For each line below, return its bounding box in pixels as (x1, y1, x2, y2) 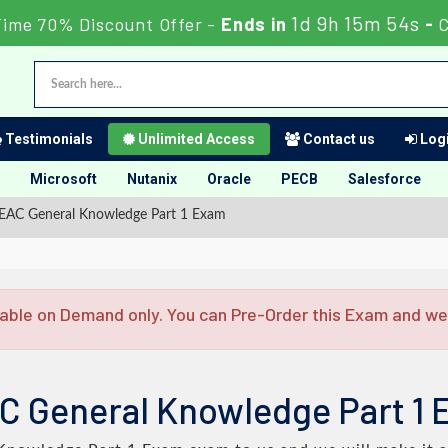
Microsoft (30, 171, 97, 187)
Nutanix (127, 171, 177, 187)
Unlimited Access (135, 131, 255, 147)
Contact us (300, 131, 375, 147)
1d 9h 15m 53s (291, 11, 420, 35)
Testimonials (2, 131, 93, 147)
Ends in (216, 13, 292, 35)
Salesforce (348, 171, 421, 187)
